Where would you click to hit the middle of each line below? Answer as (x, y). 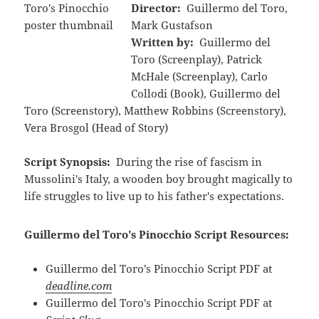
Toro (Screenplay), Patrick (197, 59)
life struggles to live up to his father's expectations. (155, 195)
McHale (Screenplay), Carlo (200, 76)
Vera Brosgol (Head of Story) (96, 127)
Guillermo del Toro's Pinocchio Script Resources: (157, 234)
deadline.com (79, 285)
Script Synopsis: (68, 161)
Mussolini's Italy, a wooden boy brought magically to (159, 178)
